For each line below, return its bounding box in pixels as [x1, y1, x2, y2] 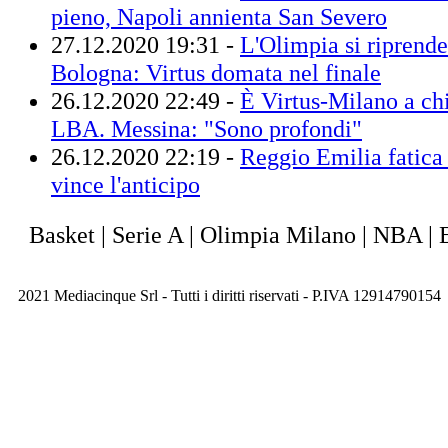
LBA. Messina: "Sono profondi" [51, 114, 362, 142]
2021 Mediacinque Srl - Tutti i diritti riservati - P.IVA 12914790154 [18, 287, 441, 304]
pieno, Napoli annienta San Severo [51, 2, 387, 30]
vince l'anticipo [51, 170, 200, 198]
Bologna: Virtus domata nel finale [51, 58, 381, 86]
